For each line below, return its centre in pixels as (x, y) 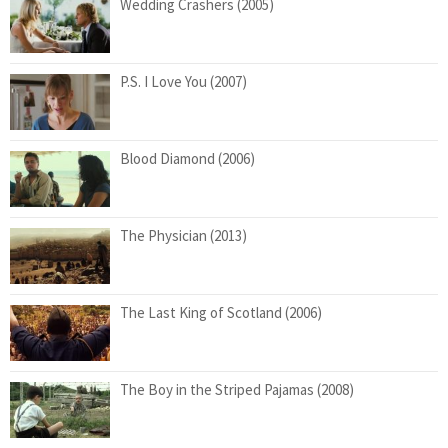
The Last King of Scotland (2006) (221, 312)
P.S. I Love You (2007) (183, 81)
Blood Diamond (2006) (187, 158)
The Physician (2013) (183, 235)
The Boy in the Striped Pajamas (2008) (237, 389)
